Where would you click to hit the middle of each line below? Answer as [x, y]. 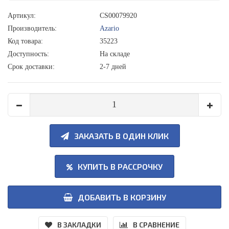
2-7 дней [113, 66]
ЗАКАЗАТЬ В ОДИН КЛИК [121, 135]
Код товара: [25, 41]
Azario [109, 28]
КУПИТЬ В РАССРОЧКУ [120, 166]
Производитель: [32, 28]
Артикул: [22, 15]
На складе [115, 54]
